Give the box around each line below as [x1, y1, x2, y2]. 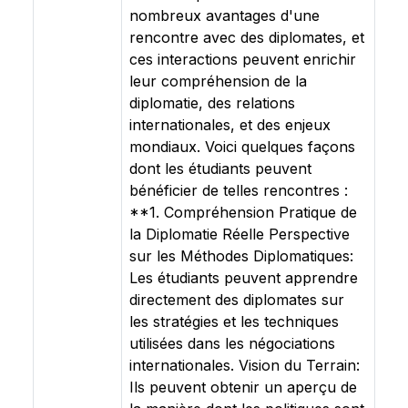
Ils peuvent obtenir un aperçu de [129, 378, 357, 396]
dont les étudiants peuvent [129, 159, 311, 178]
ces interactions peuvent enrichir [129, 50, 356, 68]
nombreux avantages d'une [129, 6, 320, 25]
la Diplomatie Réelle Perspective [129, 225, 350, 243]
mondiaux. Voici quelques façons [129, 138, 355, 156]
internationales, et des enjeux [129, 116, 331, 134]
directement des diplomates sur [129, 291, 344, 309]
